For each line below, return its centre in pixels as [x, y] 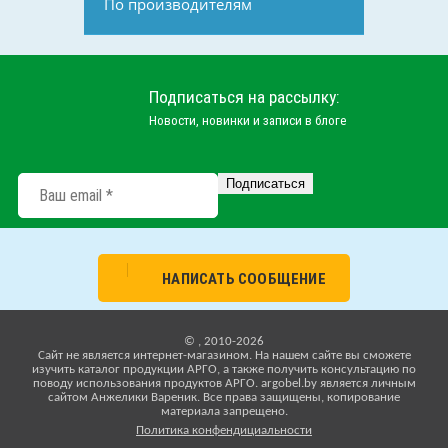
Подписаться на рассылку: [244, 97]
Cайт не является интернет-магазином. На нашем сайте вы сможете [224, 355]
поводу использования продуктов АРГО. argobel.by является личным [224, 383]
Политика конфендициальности [224, 430]
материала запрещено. [224, 411]
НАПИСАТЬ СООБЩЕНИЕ [244, 279]
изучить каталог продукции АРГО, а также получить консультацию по [224, 369]
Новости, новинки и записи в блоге [247, 120]
